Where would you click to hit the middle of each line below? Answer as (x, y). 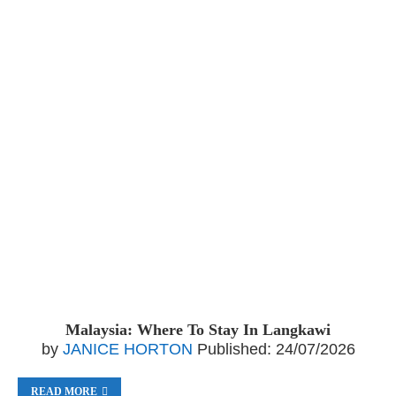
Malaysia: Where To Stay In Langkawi (198, 330)
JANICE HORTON (127, 349)
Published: (234, 349)
